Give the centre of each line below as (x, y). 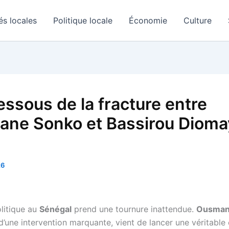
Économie (148, 20)
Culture (198, 20)
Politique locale (83, 20)
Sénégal (55, 209)
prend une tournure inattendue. (134, 209)
